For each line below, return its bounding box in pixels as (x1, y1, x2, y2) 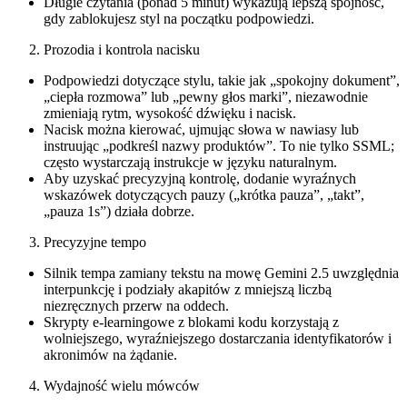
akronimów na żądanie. (44, 346, 177, 362)
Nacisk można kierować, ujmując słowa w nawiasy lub (44, 121, 359, 137)
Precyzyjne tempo (44, 233, 146, 250)
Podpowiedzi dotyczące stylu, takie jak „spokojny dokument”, (44, 72, 400, 88)
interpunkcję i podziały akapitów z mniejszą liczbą (44, 281, 332, 297)
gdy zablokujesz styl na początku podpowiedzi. (44, 10, 314, 26)
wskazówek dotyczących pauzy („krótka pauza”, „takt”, (44, 186, 364, 203)
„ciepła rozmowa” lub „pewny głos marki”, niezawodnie (44, 88, 368, 104)
